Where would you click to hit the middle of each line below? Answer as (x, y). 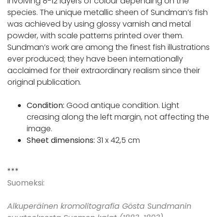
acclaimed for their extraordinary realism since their (104, 71)
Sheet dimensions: (61, 140)
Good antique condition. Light (122, 106)
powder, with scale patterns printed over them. (95, 36)
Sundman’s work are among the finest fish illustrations (108, 47)
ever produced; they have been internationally (95, 59)
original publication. (44, 82)
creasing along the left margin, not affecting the (118, 117)
